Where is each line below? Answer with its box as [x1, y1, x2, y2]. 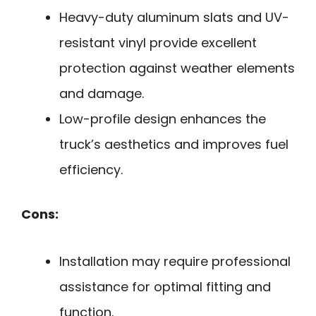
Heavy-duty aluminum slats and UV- [59, 8, 289, 27]
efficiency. [59, 161, 123, 179]
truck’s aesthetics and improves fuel [59, 135, 288, 154]
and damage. [59, 85, 144, 103]
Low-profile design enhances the [59, 110, 266, 128]
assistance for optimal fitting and [59, 277, 271, 296]
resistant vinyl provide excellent [59, 34, 257, 52]
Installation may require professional [59, 252, 291, 270]
